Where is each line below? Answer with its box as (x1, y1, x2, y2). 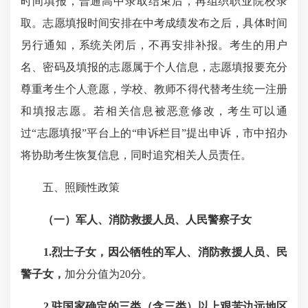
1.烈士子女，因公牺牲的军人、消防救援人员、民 (43, 246, 288, 258)
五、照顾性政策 (43, 181, 120, 193)
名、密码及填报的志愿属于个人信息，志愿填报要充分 (21, 61, 287, 73)
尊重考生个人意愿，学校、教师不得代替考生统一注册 (21, 83, 287, 95)
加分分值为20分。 (65, 268, 153, 280)
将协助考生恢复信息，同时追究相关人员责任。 (21, 149, 252, 161)
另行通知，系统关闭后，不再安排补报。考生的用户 (21, 39, 287, 51)
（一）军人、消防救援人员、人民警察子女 (43, 214, 252, 225)
